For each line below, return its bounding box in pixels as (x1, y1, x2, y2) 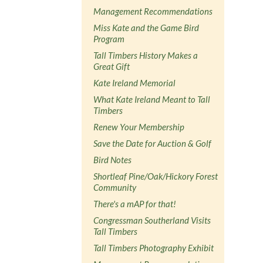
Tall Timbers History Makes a (93, 49, 198, 60)
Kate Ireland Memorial (93, 77, 176, 88)
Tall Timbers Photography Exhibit (93, 242, 214, 253)
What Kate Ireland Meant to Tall (93, 93, 211, 104)
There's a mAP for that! (93, 198, 177, 209)
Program (93, 33, 125, 44)
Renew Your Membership (93, 121, 185, 132)
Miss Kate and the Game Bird (93, 22, 200, 33)
